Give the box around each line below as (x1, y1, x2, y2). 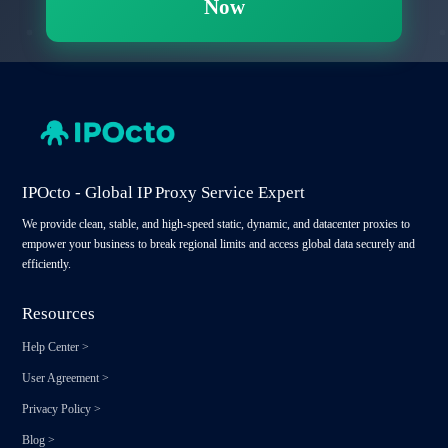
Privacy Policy (22, 402, 92, 417)
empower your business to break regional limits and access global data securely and (22, 237, 416, 252)
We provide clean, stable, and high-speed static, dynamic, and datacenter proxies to (22, 217, 411, 232)
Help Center (22, 340, 80, 355)
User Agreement (22, 371, 100, 386)
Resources (22, 304, 96, 324)
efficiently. (22, 257, 72, 272)
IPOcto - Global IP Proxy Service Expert (22, 183, 306, 203)
